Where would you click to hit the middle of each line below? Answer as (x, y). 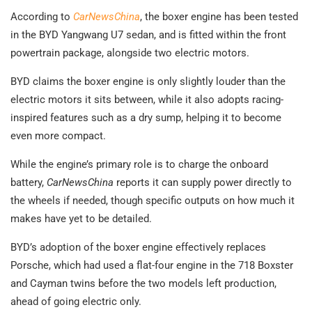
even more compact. (58, 136)
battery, (29, 183)
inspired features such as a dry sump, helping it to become (146, 118)
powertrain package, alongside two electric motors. (130, 53)
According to (42, 17)
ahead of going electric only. (76, 302)
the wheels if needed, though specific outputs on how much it (153, 201)
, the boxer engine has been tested (219, 17)
